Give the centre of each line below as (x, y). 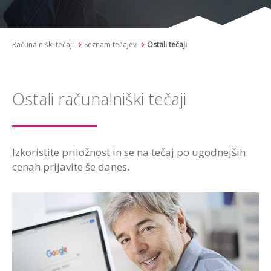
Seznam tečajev (110, 44)
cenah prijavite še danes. (71, 167)
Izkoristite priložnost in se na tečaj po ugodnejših (129, 152)
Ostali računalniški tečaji (99, 99)
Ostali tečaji (167, 44)
